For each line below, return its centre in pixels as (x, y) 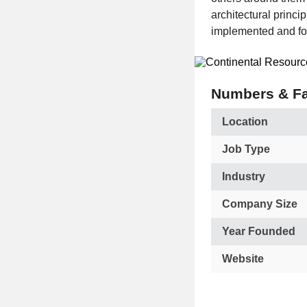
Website (243, 259)
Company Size (260, 204)
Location (245, 122)
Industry (244, 176)
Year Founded (259, 231)
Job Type (246, 149)
